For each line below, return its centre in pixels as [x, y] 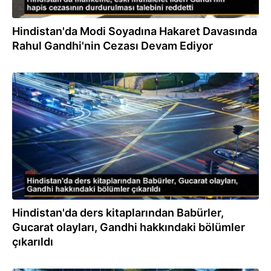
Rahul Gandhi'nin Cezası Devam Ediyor [113, 46]
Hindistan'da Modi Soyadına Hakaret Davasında [135, 31]
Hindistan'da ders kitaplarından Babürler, [118, 213]
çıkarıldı [33, 242]
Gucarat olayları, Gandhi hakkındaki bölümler [129, 227]
